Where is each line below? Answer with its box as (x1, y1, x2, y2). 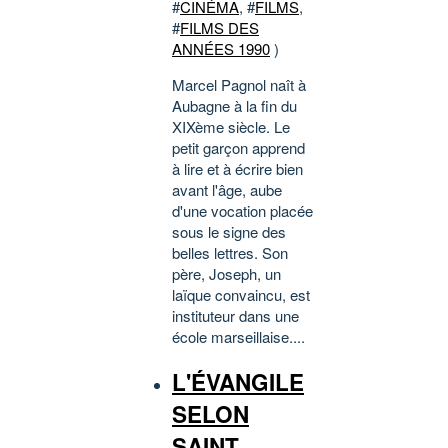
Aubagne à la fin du (172, 95, 297, 117)
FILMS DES (180, 17, 259, 39)
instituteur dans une (172, 305, 299, 327)
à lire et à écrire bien (172, 158, 303, 180)
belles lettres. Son (172, 242, 288, 264)
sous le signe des (172, 221, 286, 243)
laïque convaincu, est (172, 284, 310, 306)
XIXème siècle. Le (172, 116, 290, 138)
